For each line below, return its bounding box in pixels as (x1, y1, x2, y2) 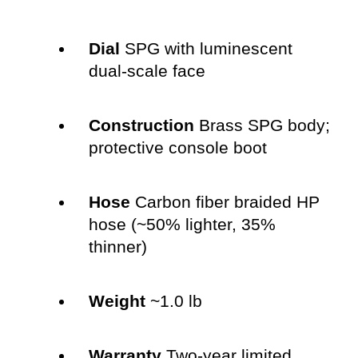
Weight (88, 292, 145, 311)
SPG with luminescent (119, 39, 292, 58)
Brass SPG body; (193, 116, 330, 135)
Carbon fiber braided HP (129, 193, 320, 212)
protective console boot (88, 138, 267, 157)
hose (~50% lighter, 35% (88, 215, 276, 234)
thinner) (88, 237, 147, 257)
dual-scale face (88, 62, 205, 81)
